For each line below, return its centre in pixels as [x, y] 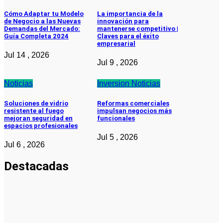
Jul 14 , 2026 [27, 55]
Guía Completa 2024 [36, 36]
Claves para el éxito [128, 36]
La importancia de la [130, 14]
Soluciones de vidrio [36, 103]
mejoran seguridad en [38, 118]
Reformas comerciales [133, 103]
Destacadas [36, 166]
